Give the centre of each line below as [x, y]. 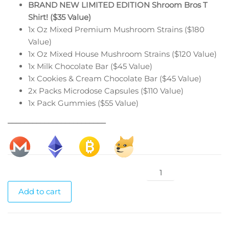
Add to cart [40, 191]
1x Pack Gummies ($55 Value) [83, 103]
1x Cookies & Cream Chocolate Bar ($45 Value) [115, 78]
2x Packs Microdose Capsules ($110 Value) [106, 90]
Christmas [166, 170]
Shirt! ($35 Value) [60, 17]
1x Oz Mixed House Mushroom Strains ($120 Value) [122, 54]
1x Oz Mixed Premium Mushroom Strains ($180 [116, 29]
